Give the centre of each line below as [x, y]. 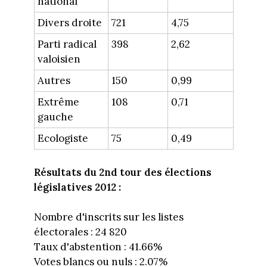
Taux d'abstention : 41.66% [98, 247]
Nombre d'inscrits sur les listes [108, 217]
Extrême [58, 102]
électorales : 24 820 [80, 232]
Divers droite [69, 23]
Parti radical [67, 44]
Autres [54, 81]
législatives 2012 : [77, 187]
